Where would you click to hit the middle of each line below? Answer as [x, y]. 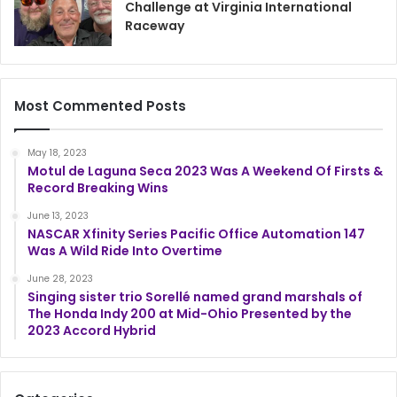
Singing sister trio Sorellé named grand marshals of [195, 297]
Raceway [155, 26]
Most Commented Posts [100, 106]
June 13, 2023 [58, 216]
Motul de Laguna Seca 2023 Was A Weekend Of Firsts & [205, 171]
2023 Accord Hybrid [92, 331]
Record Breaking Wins [98, 188]
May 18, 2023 [57, 153]
